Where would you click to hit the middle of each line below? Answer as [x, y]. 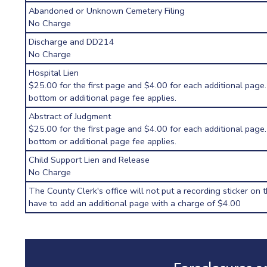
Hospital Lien [54, 73]
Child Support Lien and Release [89, 160]
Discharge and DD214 [72, 42]
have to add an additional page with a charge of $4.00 [135, 204]
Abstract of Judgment [70, 117]
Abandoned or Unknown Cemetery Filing [107, 11]
